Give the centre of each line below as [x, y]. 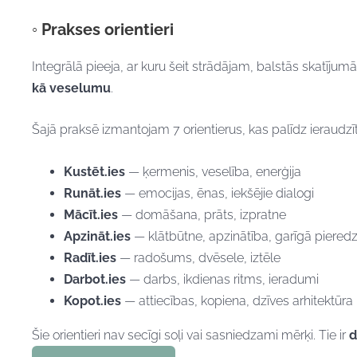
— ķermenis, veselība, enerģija [213, 171]
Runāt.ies [92, 193]
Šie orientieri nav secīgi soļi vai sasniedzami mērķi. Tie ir [190, 335]
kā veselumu [71, 88]
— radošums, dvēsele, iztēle [198, 257]
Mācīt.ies [91, 214]
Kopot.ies [92, 300]
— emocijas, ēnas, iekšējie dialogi [218, 193]
